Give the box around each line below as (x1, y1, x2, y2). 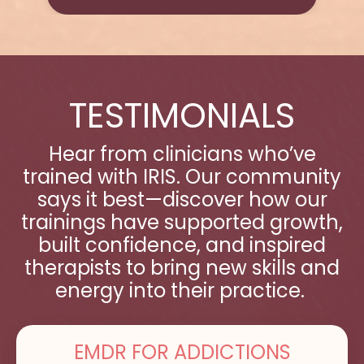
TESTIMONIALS (69, 92, 295, 140)
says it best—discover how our (37, 186, 327, 213)
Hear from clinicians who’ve (48, 141, 316, 167)
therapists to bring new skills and (24, 254, 340, 281)
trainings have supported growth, (21, 209, 343, 236)
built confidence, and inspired (38, 232, 326, 258)
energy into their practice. (54, 277, 310, 304)
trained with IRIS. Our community (23, 163, 341, 190)
